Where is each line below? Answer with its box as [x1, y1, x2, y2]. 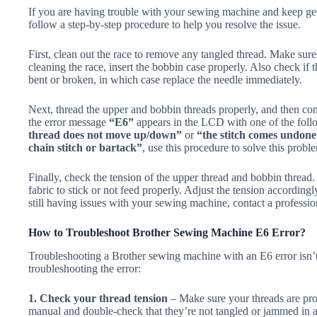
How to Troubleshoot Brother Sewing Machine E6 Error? [28, 226, 306, 239]
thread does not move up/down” [28, 129, 182, 142]
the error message [28, 116, 109, 129]
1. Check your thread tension [28, 292, 171, 305]
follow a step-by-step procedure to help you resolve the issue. [28, 18, 301, 31]
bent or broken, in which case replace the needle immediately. [28, 74, 302, 86]
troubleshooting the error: [28, 263, 141, 275]
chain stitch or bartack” [28, 142, 142, 154]
